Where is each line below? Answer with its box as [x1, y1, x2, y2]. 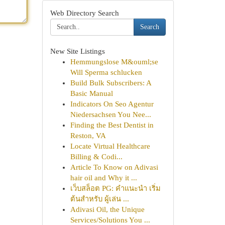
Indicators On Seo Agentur [70, 100, 154, 108]
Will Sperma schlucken [70, 68, 142, 76]
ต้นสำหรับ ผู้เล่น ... [70, 195, 129, 203]
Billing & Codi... [70, 153, 123, 161]
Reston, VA [70, 132, 106, 140]
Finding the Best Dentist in [70, 121, 154, 129]
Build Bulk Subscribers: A [70, 79, 151, 87]
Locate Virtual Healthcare [70, 142, 150, 150]
